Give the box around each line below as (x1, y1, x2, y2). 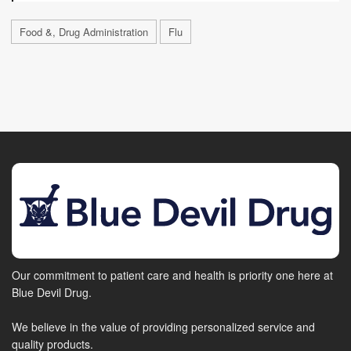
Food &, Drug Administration (20, 24, 148, 39)
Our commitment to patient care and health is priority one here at (12, 267, 333, 284)
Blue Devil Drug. (12, 284, 92, 301)
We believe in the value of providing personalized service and (12, 319, 315, 335)
